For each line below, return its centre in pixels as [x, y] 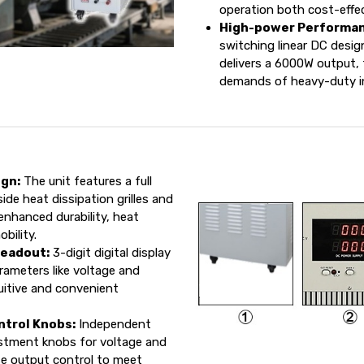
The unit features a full [87, 181]
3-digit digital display [110, 252]
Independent [114, 324]
